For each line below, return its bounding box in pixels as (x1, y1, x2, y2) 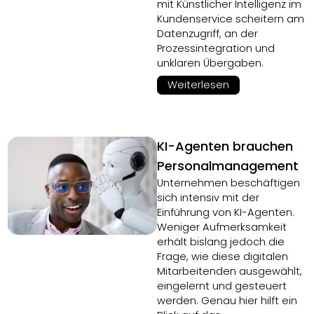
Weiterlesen (168, 78, 229, 92)
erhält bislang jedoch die (157, 235, 285, 249)
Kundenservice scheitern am (157, 12, 304, 26)
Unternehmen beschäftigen (157, 176, 300, 190)
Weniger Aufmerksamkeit (157, 220, 287, 234)
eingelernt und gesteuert (157, 279, 287, 293)
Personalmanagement (157, 157, 299, 175)
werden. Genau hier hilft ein (157, 294, 297, 308)
